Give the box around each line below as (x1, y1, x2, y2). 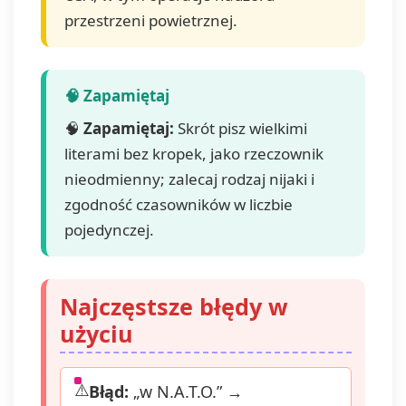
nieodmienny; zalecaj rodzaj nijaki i (64, 169, 314, 189)
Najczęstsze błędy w (60, 291, 288, 322)
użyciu (60, 318, 133, 349)
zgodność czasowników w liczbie (64, 194, 293, 215)
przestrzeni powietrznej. (64, 10, 237, 31)
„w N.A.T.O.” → (129, 381, 243, 402)
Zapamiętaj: (83, 118, 174, 139)
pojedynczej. (64, 219, 154, 240)
